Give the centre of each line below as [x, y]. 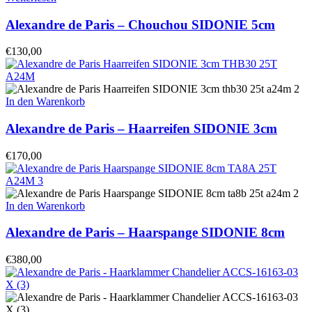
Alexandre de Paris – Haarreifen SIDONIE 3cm [141, 128]
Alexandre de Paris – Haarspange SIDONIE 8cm [145, 233]
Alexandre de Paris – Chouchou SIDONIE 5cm [140, 24]
